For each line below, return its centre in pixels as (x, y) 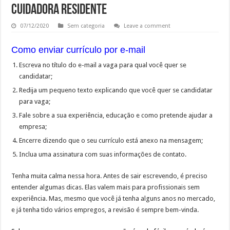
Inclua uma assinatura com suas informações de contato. (103, 154)
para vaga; (35, 101)
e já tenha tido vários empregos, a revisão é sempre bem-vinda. (105, 209)
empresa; (33, 126)
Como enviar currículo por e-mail (79, 50)
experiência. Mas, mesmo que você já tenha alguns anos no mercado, (113, 198)
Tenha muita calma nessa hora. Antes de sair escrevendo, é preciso (110, 176)
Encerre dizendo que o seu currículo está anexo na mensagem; (111, 140)
